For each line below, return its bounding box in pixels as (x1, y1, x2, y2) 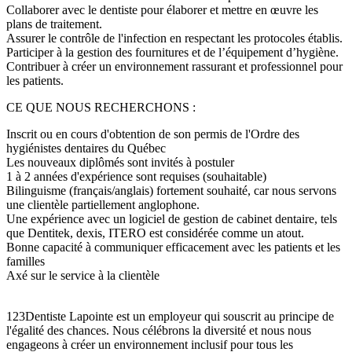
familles (6, 254, 45, 268)
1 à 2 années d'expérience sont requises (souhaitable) (6, 169, 269, 183)
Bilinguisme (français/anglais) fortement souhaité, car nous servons (6, 183, 336, 197)
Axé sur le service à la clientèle (6, 268, 159, 282)
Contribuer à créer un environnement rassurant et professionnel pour (6, 59, 343, 73)
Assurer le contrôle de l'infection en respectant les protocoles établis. (6, 31, 343, 45)
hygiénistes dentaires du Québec (6, 141, 169, 155)
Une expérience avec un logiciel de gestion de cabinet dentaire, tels (6, 211, 337, 225)
